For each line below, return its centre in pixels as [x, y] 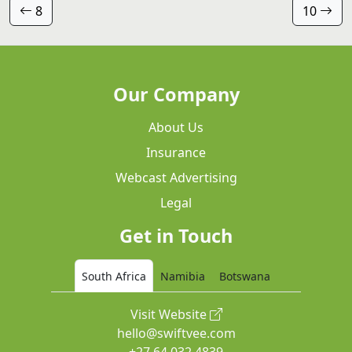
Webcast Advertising [176, 178]
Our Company [176, 95]
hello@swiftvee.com [176, 334]
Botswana [245, 277]
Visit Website [170, 315]
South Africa [114, 277]
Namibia [183, 277]
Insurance [176, 153]
